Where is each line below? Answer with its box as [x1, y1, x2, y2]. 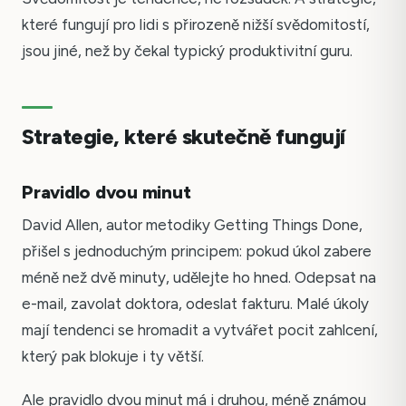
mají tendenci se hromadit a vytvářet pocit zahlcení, [22, 320, 378, 339]
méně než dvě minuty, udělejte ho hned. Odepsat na [22, 267, 376, 286]
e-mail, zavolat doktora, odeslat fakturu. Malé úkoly [22, 294, 369, 313]
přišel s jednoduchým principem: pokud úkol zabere [22, 241, 372, 260]
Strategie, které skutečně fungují [22, 122, 345, 150]
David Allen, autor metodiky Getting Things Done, [22, 215, 362, 234]
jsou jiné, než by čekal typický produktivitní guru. [22, 41, 353, 60]
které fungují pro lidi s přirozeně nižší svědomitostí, [22, 14, 370, 34]
